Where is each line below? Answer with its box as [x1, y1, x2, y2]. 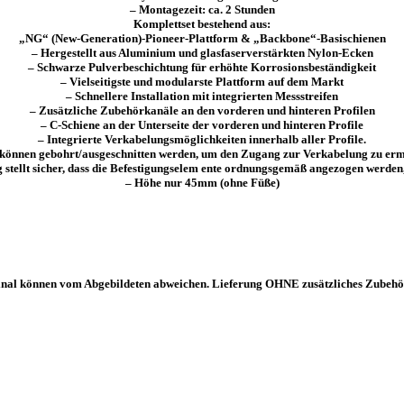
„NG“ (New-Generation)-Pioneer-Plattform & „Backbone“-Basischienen [18, 31, 386, 45]
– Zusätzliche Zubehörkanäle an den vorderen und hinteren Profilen [29, 103, 375, 117]
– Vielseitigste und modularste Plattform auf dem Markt [60, 74, 344, 88]
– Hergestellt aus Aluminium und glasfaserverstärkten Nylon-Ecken [31, 45, 373, 60]
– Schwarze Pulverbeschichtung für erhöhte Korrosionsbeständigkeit [28, 60, 376, 74]
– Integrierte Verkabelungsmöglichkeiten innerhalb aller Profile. [38, 132, 366, 146]
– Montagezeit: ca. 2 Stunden [129, 2, 275, 16]
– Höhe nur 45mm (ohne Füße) [124, 175, 280, 189]
